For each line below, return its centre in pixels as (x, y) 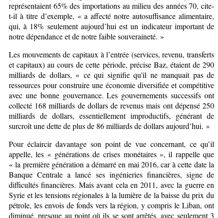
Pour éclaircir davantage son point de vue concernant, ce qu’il (111, 144)
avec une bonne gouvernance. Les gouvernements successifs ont (111, 95)
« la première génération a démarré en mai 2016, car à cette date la (111, 164)
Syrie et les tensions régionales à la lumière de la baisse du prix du (111, 195)
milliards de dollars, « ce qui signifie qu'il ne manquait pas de (111, 74)
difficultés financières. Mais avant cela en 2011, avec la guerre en (111, 184)
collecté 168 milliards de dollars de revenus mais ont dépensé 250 (111, 105)
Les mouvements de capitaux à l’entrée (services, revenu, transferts (111, 54)
